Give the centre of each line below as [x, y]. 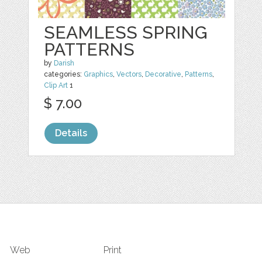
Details [71, 133]
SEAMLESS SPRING [126, 33]
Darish [64, 63]
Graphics [99, 75]
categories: [64, 75]
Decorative [163, 75]
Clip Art [56, 86]
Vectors [129, 75]
